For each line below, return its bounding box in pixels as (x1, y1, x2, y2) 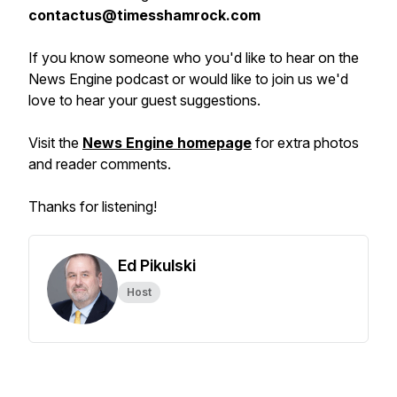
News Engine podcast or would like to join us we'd (28, 70, 348, 88)
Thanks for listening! (28, 198, 157, 215)
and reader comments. (28, 155, 171, 173)
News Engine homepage (82, 134, 252, 152)
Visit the (28, 134, 82, 152)
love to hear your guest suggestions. (28, 91, 261, 109)
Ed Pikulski (118, 256, 196, 275)
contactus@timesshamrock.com (28, 6, 261, 24)
